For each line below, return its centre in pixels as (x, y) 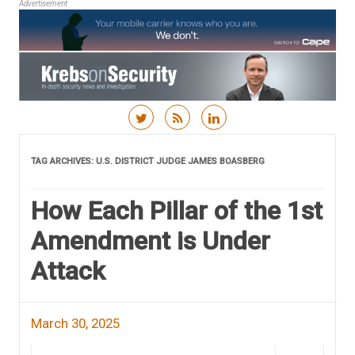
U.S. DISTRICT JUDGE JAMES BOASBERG (180, 161)
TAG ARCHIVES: (63, 161)
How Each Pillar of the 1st (177, 210)
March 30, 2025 (75, 323)
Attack (68, 271)
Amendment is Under (151, 240)
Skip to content (222, 140)
